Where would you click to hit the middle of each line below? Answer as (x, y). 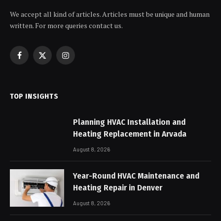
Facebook (34, 60)
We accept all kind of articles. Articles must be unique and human (110, 14)
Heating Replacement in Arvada (130, 134)
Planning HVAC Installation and (129, 122)
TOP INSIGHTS (34, 96)
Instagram (81, 60)
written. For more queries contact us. (66, 25)
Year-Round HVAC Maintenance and (136, 176)
